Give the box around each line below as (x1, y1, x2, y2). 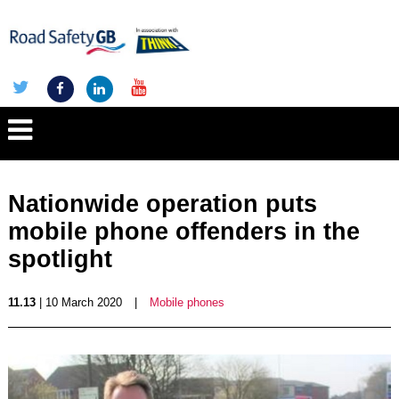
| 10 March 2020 (35, 296, 122, 309)
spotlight (7, 246, 112, 273)
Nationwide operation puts (7, 191, 317, 217)
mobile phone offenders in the (7, 218, 360, 245)
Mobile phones (149, 296, 224, 309)
